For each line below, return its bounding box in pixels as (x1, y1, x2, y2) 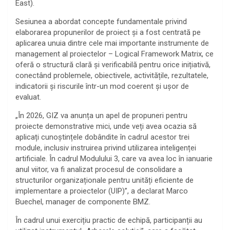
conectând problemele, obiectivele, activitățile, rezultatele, (15, 70, 208, 80)
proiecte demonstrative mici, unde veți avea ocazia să (15, 121, 197, 131)
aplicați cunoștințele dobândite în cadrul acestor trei (15, 132, 189, 142)
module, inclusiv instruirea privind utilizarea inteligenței (15, 143, 196, 152)
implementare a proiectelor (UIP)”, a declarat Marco (15, 186, 188, 196)
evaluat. (15, 92, 41, 102)
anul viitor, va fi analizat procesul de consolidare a (15, 164, 182, 174)
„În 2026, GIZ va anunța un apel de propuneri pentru (15, 110, 187, 120)
